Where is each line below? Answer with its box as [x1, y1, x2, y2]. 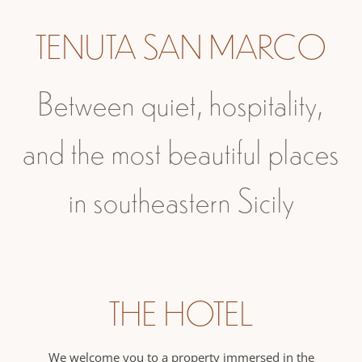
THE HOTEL [108, 291, 254, 334]
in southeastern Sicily [68, 178, 294, 221]
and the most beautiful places [23, 129, 339, 172]
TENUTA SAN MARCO [36, 24, 326, 67]
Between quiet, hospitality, [38, 81, 324, 124]
